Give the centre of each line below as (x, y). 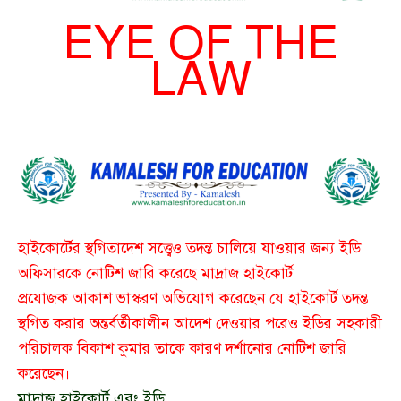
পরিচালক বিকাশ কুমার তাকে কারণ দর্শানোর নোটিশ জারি (182, 349)
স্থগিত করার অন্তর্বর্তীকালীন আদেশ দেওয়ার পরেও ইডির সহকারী (200, 324)
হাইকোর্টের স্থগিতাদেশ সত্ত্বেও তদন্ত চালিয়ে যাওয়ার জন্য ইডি (189, 249)
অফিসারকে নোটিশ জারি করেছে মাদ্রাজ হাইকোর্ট (155, 274)
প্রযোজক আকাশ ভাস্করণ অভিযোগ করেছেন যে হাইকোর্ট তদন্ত (193, 299)
